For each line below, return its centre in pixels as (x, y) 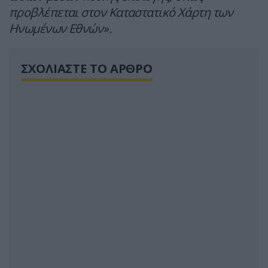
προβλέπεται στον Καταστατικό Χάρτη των (121, 13)
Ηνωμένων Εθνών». (60, 29)
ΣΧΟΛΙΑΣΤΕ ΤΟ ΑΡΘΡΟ (87, 69)
